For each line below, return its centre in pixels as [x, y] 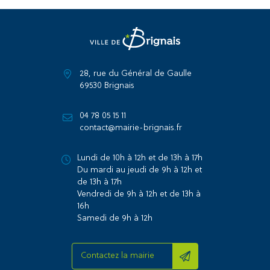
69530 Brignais [107, 86]
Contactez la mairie [117, 256]
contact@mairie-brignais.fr [130, 128]
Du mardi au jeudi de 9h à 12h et [139, 170]
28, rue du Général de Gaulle [135, 74]
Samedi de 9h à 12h [115, 218]
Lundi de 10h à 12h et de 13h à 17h [140, 158]
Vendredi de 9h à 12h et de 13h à [139, 194]
